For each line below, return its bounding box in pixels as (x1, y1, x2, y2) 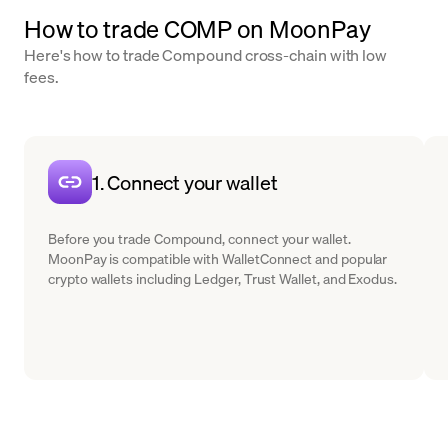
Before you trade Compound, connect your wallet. (48, 229, 351, 247)
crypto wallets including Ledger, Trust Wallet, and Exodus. (48, 269, 397, 287)
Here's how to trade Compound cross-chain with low (24, 44, 388, 65)
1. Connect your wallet (92, 169, 278, 195)
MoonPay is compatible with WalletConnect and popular (48, 249, 388, 267)
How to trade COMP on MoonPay (24, 13, 371, 44)
